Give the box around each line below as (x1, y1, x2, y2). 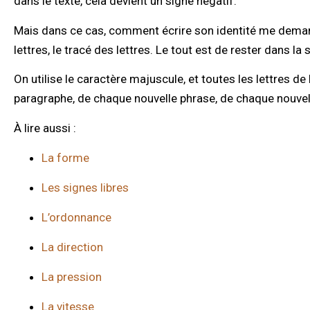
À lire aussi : (14, 120, 76, 135)
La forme (42, 150, 89, 165)
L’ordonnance (42, 210, 111, 224)
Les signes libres (42, 180, 129, 194)
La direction (42, 239, 103, 254)
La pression (42, 269, 102, 284)
